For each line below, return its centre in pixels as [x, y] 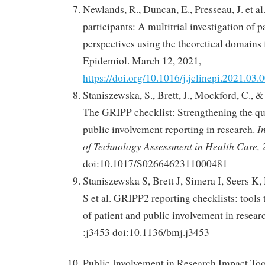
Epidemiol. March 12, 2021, [142, 60]
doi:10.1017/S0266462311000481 [155, 163]
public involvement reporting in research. [170, 129]
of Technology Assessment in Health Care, [171, 146]
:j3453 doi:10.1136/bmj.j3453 [146, 232]
